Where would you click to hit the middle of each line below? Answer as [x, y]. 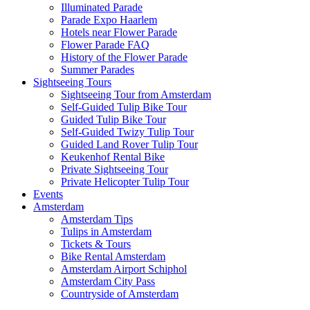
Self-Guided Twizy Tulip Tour [127, 131]
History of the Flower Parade [124, 57]
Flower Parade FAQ [105, 44]
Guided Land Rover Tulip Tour [129, 144]
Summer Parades [98, 69]
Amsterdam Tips [97, 219]
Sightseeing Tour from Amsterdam [136, 94]
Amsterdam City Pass [108, 281]
